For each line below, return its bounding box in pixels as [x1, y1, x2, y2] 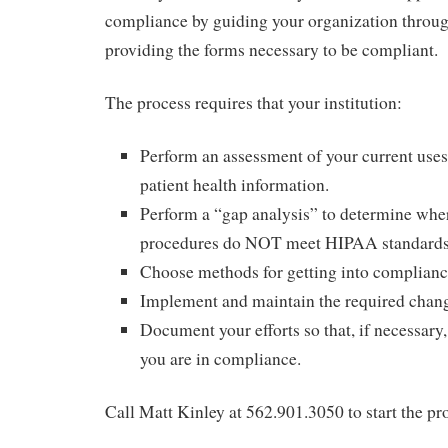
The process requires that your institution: [105, 90, 402, 114]
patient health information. [140, 172, 329, 196]
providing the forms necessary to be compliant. [105, 38, 438, 62]
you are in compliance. [140, 346, 301, 370]
